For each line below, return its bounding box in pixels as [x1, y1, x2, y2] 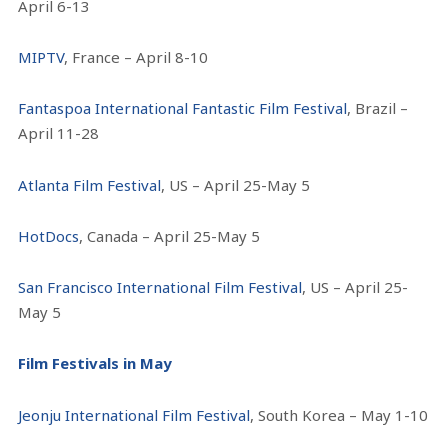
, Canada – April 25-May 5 [79, 225, 261, 246]
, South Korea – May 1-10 [250, 404, 429, 425]
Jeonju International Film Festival [18, 404, 251, 425]
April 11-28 [18, 123, 100, 144]
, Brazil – [347, 98, 409, 119]
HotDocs [18, 225, 80, 246]
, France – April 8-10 [64, 47, 209, 68]
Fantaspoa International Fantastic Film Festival [18, 98, 348, 119]
